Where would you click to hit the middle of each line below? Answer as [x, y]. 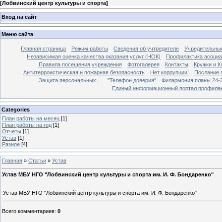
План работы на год [27, 125]
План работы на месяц [31, 118]
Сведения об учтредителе [146, 49]
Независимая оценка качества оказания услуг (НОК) [94, 57]
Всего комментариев [28, 211]
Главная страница [43, 49]
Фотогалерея [143, 65]
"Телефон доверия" [132, 81]
